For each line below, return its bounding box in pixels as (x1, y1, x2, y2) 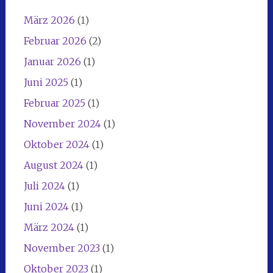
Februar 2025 (23, 96, 85, 109)
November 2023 (23, 241, 100, 254)
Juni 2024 (23, 200, 69, 213)
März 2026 (23, 13, 75, 26)
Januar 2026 (23, 55, 81, 68)
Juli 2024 (23, 179, 65, 192)
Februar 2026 (23, 34, 87, 47)
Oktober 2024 (23, 138, 90, 151)
